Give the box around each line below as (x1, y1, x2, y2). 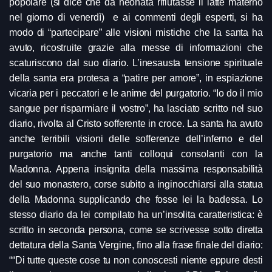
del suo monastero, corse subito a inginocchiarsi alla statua (9, 178, 263, 189)
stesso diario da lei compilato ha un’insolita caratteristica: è (9, 209, 263, 220)
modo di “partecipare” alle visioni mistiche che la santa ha (9, 27, 263, 38)
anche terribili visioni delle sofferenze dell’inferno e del (9, 133, 263, 144)
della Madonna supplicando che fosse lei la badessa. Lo (9, 194, 263, 205)
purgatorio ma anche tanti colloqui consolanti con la (9, 148, 263, 159)
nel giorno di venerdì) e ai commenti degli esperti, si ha (9, 12, 263, 22)
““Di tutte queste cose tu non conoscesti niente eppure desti (9, 254, 263, 265)
